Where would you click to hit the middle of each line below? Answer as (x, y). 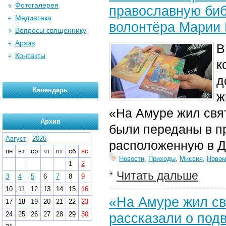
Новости (132, 159)
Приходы (162, 159)
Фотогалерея (37, 5)
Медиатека (33, 18)
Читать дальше (157, 176)
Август (16, 138)
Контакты (30, 55)
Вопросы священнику (51, 30)
